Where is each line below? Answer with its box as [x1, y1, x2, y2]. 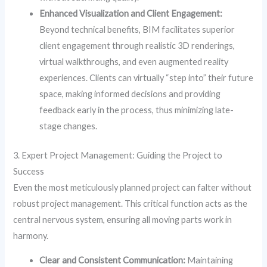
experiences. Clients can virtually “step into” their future [39, 72, 254, 83]
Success [13, 166, 45, 176]
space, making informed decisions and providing [39, 88, 221, 99]
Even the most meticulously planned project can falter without [13, 182, 252, 193]
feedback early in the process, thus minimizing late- [39, 104, 234, 115]
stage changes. [39, 120, 98, 131]
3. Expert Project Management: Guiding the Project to [13, 150, 223, 160]
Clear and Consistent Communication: [39, 255, 186, 266]
